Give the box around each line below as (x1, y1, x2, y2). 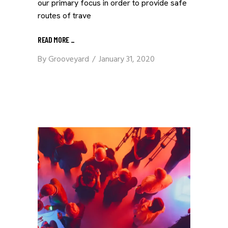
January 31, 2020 (99, 53, 155, 66)
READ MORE (38, 34, 71, 44)
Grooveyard (48, 53, 89, 66)
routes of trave (38, 10, 91, 21)
